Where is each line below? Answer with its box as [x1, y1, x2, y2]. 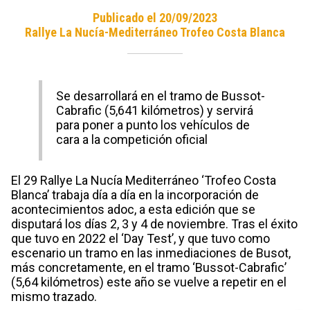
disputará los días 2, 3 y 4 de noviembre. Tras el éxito [11, 216, 298, 231]
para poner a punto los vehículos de [56, 117, 250, 132]
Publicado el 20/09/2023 [93, 10, 217, 25]
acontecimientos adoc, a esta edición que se [11, 201, 255, 217]
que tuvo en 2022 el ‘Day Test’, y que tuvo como [11, 230, 270, 246]
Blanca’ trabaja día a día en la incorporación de [11, 187, 259, 202]
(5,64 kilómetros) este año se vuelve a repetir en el [11, 274, 286, 289]
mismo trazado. [11, 289, 97, 304]
